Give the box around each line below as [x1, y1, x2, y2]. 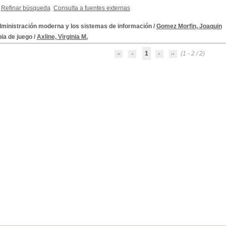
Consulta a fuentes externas [53, 5, 130, 12]
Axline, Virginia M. [36, 33, 88, 40]
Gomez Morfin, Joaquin [156, 23, 222, 30]
